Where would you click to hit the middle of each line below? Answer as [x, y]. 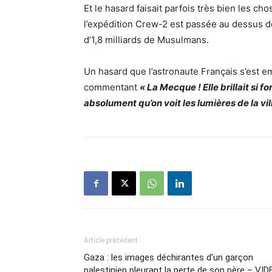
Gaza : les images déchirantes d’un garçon [168, 257]
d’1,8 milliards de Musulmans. [146, 40]
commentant [112, 87]
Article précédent [111, 240]
